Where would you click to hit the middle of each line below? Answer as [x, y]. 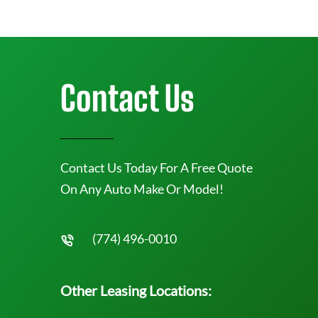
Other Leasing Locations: [136, 290]
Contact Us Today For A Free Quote [157, 168]
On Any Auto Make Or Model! [142, 189]
